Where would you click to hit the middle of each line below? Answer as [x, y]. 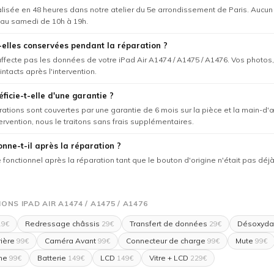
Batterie [52, 257]
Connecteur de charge [166, 240]
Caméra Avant [70, 240]
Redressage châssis [62, 223]
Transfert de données [168, 223]
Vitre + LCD [169, 257]
